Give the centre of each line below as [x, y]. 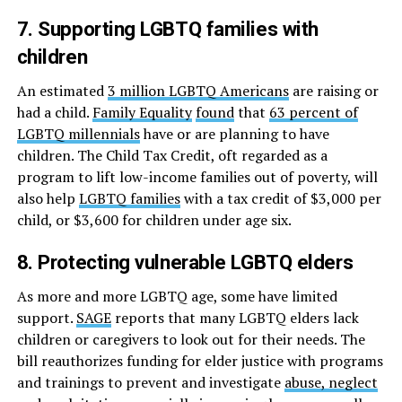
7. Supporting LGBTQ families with [167, 29]
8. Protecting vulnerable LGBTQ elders [185, 262]
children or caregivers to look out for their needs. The [191, 340]
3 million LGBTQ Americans [198, 91]
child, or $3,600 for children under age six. [154, 220]
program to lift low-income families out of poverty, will [197, 177]
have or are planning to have [234, 134]
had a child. [54, 113]
